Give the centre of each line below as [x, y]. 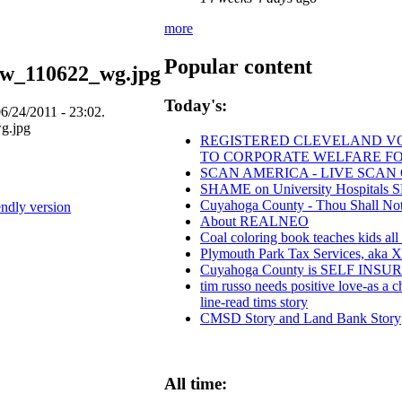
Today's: [196, 106]
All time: [196, 383]
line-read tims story [254, 302]
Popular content [238, 66]
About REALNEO [254, 222]
